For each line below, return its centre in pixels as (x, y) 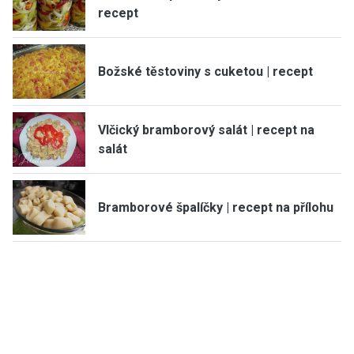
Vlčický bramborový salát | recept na (206, 130)
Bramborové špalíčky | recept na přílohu (216, 207)
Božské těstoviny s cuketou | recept (205, 71)
